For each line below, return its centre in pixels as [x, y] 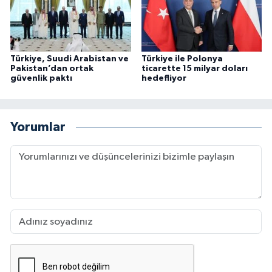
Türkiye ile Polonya [182, 59]
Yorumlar [38, 127]
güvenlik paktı [41, 79]
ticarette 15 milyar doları [194, 69]
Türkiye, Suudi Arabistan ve [70, 59]
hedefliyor [164, 79]
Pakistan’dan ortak [52, 69]
